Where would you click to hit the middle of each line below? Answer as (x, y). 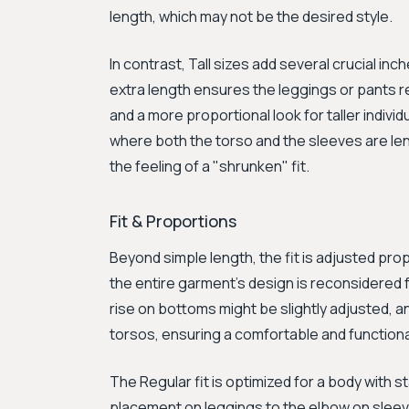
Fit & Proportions (173, 221)
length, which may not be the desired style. (251, 16)
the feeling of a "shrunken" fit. (210, 166)
